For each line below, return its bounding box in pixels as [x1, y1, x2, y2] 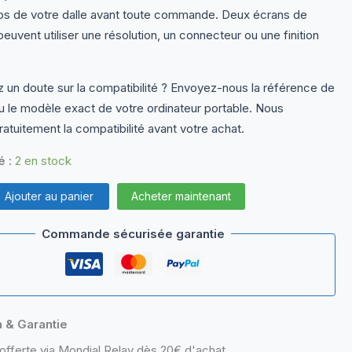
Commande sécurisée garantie [42, 225, 225, 241]
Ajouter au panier [4, 189, 93, 203]
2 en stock [14, 152, 71, 168]
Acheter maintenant [130, 189, 231, 203]
